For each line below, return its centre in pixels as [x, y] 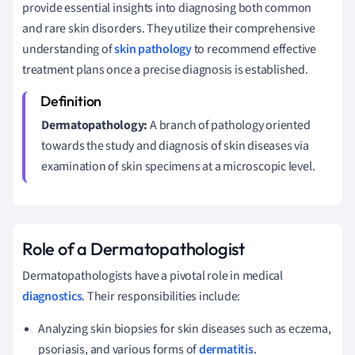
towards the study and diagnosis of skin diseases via [175, 145]
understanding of [69, 49]
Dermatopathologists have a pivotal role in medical [153, 275]
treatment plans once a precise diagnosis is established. [165, 69]
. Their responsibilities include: [161, 296]
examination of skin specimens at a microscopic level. [178, 166]
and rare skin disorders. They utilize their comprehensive [169, 28]
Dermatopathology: [95, 125]
